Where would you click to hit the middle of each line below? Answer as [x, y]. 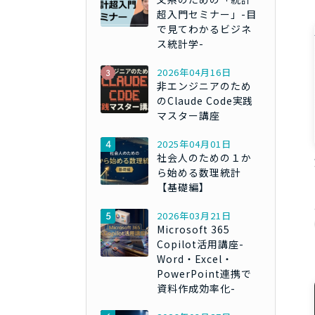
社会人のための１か [204, 158]
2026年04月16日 [194, 72]
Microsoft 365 [193, 230]
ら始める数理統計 [199, 173]
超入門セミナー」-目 [207, 14]
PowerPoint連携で [204, 274]
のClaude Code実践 [205, 101]
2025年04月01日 [194, 144]
